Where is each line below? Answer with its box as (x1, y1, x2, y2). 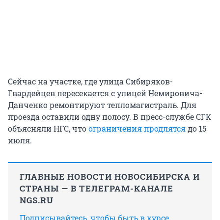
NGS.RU (20, 194, 54, 206)
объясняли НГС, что (8, 123, 88, 134)
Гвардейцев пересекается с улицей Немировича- (8, 87, 202, 98)
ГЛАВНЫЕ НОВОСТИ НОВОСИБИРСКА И (20, 170, 200, 182)
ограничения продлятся (88, 123, 186, 134)
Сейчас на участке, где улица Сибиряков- (8, 76, 173, 86)
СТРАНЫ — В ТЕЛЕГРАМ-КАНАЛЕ (20, 182, 173, 194)
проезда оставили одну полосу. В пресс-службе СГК (8, 111, 211, 122)
